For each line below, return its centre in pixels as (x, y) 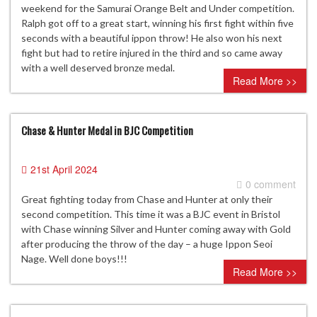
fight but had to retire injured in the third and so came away (152, 53)
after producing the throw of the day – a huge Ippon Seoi (147, 244)
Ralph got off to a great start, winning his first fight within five (157, 23)
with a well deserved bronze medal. (98, 68)
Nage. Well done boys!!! (74, 259)
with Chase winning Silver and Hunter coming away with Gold (156, 229)
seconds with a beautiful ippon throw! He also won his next (152, 38)
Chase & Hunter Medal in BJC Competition (107, 131)
